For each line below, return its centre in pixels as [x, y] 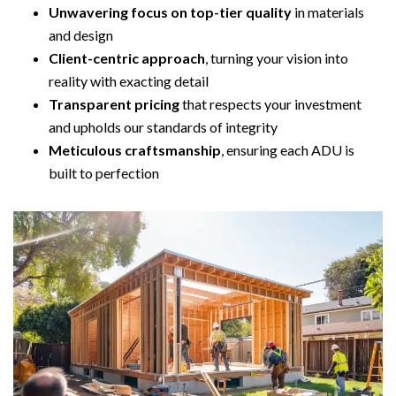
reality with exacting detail [129, 81]
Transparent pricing [114, 104]
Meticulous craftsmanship [135, 150]
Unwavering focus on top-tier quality [170, 12]
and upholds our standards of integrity [163, 127]
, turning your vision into [277, 58]
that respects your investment [270, 104]
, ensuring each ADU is [288, 150]
